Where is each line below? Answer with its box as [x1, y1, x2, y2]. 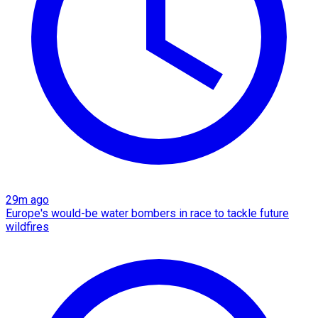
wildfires [6, 219, 49, 234]
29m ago [6, 192, 49, 207]
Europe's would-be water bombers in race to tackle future [6, 206, 289, 220]
